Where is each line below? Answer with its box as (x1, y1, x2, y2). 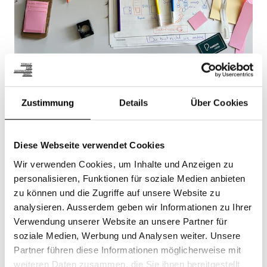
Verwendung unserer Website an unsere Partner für (14, 216, 227, 226)
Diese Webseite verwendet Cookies (14, 139, 164, 150)
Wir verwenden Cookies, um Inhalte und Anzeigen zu (14, 159, 234, 169)
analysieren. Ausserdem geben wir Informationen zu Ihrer (14, 201, 252, 212)
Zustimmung (21, 97, 74, 108)
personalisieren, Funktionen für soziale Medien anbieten (14, 173, 246, 184)
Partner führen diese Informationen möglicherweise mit (14, 244, 241, 255)
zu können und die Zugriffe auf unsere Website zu (14, 187, 220, 198)
